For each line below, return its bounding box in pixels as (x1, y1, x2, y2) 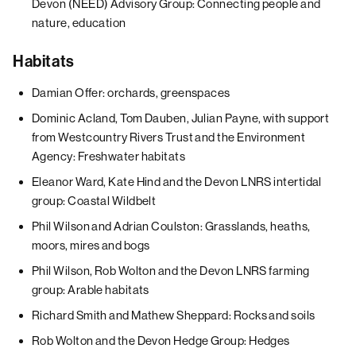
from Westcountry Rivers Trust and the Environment (32, 130, 306, 144)
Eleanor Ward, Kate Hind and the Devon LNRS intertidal (32, 175, 322, 188)
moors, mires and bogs (32, 238, 150, 252)
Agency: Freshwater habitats (32, 149, 186, 163)
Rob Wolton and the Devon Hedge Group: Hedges (32, 334, 290, 347)
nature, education (32, 16, 126, 29)
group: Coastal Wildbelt (32, 194, 157, 207)
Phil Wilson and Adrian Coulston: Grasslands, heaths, (32, 219, 311, 233)
